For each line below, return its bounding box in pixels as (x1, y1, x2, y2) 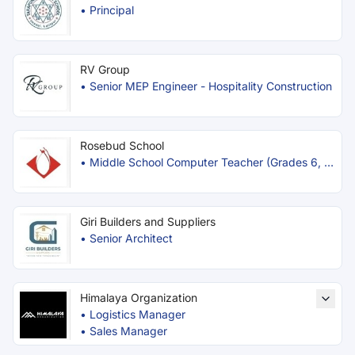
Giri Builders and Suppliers (80, 215, 216, 228)
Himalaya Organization (80, 291, 197, 304)
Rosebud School (80, 139, 164, 152)
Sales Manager (90, 324, 167, 338)
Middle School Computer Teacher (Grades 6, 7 (90, 155, 330, 169)
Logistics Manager (90, 307, 185, 321)
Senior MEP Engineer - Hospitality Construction (90, 79, 332, 93)
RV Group (80, 63, 130, 76)
